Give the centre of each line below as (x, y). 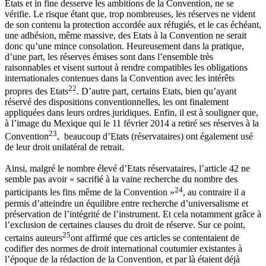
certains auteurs (34, 237)
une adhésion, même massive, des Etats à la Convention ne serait (126, 35)
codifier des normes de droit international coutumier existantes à (123, 248)
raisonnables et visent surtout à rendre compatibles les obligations (126, 67)
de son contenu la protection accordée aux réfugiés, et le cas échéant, (133, 24)
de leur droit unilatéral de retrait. (64, 147)
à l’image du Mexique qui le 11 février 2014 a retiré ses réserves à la (132, 123)
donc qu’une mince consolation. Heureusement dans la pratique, (124, 46)
